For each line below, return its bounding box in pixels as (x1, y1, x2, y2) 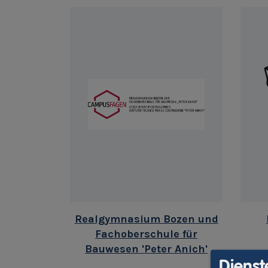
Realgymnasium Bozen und (74, 212, 218, 226)
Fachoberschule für (95, 227, 197, 240)
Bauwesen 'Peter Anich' (85, 242, 208, 255)
